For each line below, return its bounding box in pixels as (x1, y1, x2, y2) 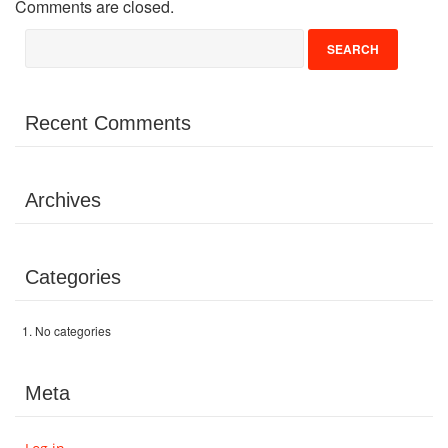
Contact (15, 131, 74, 153)
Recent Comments (25, 111, 191, 134)
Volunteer (15, 19, 90, 41)
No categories (35, 321, 111, 339)
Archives (25, 188, 101, 211)
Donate (15, 75, 71, 97)
